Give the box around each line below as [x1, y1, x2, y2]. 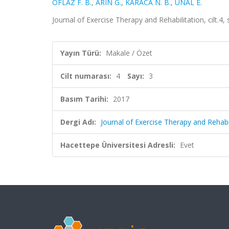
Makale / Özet [106, 48, 152, 58]
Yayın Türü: [60, 48, 101, 58]
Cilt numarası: [60, 71, 111, 81]
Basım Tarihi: [60, 94, 108, 104]
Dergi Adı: [60, 117, 96, 127]
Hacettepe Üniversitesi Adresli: [60, 140, 175, 150]
